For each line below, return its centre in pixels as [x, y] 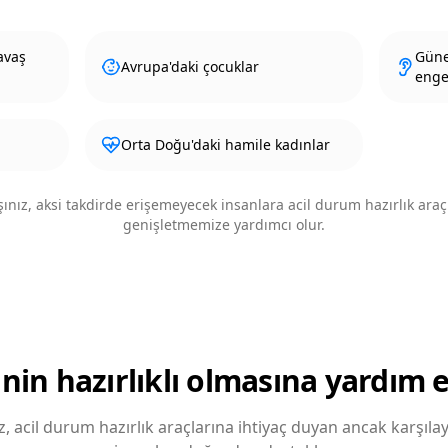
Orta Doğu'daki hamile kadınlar [226, 144]
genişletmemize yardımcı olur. [224, 224]
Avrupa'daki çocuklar [190, 66]
